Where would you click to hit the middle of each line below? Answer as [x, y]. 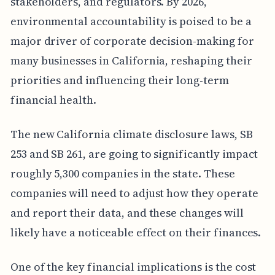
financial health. [53, 100]
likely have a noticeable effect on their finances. [136, 233]
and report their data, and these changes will [127, 213]
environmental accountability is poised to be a [131, 21]
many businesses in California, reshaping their [131, 61]
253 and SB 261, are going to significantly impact [134, 154]
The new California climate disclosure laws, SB [131, 134]
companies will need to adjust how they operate [134, 193]
